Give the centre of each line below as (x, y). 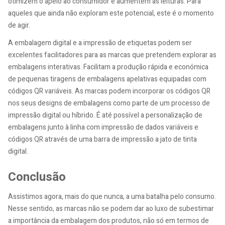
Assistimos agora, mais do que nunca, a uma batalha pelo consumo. (112, 196)
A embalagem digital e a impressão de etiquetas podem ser (100, 43)
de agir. (19, 25)
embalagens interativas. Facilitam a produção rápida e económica (108, 67)
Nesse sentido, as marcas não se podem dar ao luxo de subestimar (111, 208)
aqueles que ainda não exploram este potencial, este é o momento (111, 13)
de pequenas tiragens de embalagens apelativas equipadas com (107, 79)
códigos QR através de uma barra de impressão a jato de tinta (102, 140)
